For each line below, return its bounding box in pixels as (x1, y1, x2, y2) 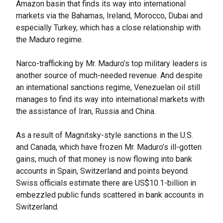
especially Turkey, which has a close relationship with (16, 23, 201, 33)
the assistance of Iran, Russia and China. (16, 107, 156, 116)
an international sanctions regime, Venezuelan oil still (16, 83, 200, 93)
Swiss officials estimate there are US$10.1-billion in (16, 178, 196, 188)
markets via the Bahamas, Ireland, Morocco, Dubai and (16, 11, 203, 21)
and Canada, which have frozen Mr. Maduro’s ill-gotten (16, 142, 202, 152)
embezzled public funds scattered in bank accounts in (16, 190, 204, 200)
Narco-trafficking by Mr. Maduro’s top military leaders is (16, 59, 207, 69)
